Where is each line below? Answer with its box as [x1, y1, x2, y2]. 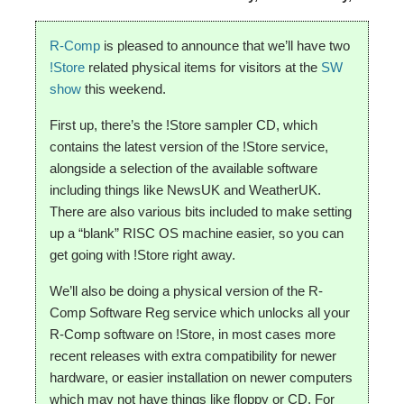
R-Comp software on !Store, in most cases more [50, 326, 336, 342]
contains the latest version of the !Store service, [50, 139, 329, 154]
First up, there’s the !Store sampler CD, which [50, 117, 318, 133]
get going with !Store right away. [50, 247, 236, 262]
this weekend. [81, 81, 167, 96]
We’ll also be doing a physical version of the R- [50, 283, 324, 298]
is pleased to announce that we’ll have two [100, 38, 351, 53]
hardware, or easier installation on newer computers [50, 370, 353, 385]
